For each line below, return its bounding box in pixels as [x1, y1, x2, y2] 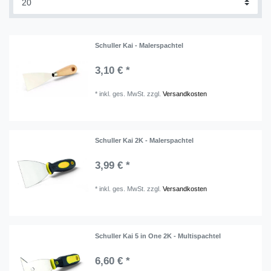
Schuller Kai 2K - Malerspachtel [95, 137, 194, 145]
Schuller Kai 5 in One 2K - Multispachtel [95, 232, 221, 240]
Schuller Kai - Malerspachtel [95, 41, 184, 49]
